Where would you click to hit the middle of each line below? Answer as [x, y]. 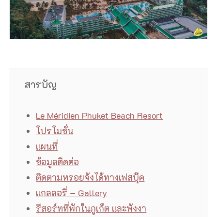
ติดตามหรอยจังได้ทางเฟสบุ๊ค [90, 178]
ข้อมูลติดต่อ [58, 162]
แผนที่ [47, 147]
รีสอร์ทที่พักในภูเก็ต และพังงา [91, 209]
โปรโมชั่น [55, 131]
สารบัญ [41, 85]
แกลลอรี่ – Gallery [72, 193]
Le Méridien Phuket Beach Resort [100, 116]
